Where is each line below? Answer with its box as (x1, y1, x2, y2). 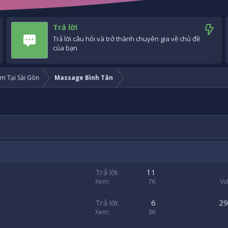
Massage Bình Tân (54, 73, 113, 82)
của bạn (53, 43, 77, 53)
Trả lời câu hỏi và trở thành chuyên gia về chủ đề (53, 34, 200, 44)
